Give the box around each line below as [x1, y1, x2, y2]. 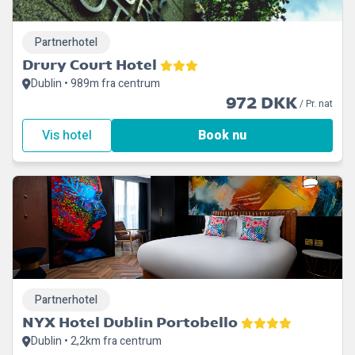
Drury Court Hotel [22, 56, 157, 73]
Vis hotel [42, 126, 92, 145]
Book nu [198, 126, 246, 145]
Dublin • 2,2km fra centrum [31, 333, 162, 349]
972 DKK [226, 94, 297, 113]
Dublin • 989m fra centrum [31, 75, 160, 92]
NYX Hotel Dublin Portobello [22, 314, 238, 330]
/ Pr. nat [297, 97, 333, 111]
